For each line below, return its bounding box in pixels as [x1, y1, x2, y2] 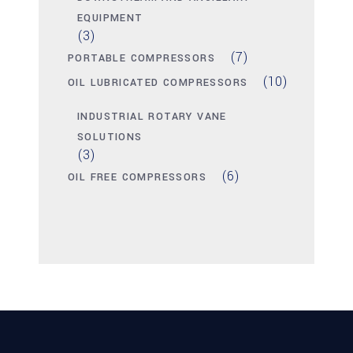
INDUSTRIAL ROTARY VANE [77, 110, 227, 124]
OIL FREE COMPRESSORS [68, 170, 206, 185]
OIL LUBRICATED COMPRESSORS [68, 76, 248, 91]
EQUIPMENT [77, 11, 143, 26]
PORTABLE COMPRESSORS [68, 51, 215, 66]
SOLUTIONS [77, 130, 143, 145]
